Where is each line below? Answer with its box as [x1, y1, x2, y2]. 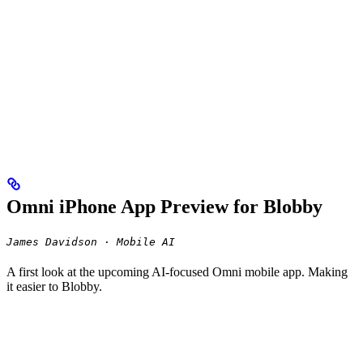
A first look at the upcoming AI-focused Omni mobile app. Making [6, 265, 348, 280]
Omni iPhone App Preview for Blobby [6, 196, 322, 218]
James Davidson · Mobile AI [6, 236, 175, 249]
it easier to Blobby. [6, 280, 102, 294]
